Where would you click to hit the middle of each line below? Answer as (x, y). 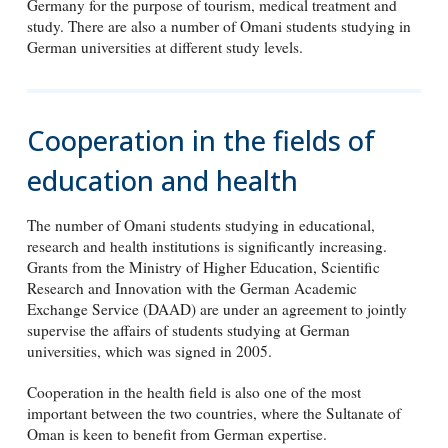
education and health (162, 180)
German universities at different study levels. (164, 47)
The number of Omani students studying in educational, (200, 224)
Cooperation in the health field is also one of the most (193, 392)
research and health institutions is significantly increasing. (206, 245)
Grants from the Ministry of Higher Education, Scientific (203, 266)
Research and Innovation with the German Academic (191, 287)
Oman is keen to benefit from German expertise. (176, 434)
